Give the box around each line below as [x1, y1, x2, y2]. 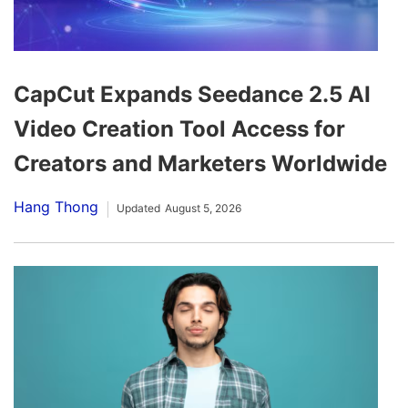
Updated [117, 201, 160, 216]
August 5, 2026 [165, 201, 241, 216]
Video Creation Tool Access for [14, 116, 345, 143]
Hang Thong [14, 198, 98, 217]
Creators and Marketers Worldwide [14, 150, 393, 178]
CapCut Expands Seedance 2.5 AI [14, 81, 371, 108]
